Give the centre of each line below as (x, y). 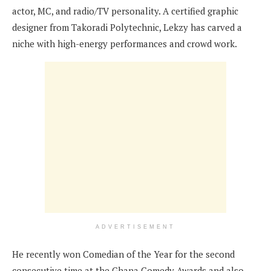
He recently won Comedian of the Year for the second (123, 254)
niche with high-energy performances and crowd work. (125, 44)
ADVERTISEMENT (135, 227)
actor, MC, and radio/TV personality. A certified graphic (125, 11)
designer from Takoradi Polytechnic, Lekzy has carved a (127, 28)
